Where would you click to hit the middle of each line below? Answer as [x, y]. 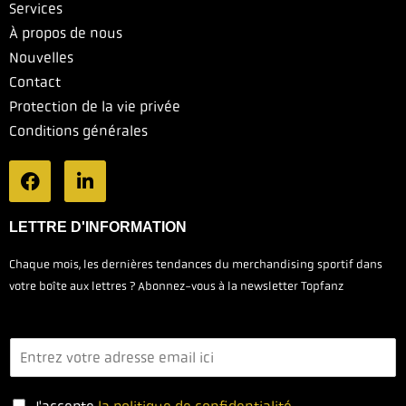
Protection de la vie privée [95, 107]
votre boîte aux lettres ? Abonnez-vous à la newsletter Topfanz [176, 286]
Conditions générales [78, 131]
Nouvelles [41, 58]
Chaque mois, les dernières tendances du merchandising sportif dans [196, 265]
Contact [35, 82]
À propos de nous [66, 34]
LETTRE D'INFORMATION [98, 227]
